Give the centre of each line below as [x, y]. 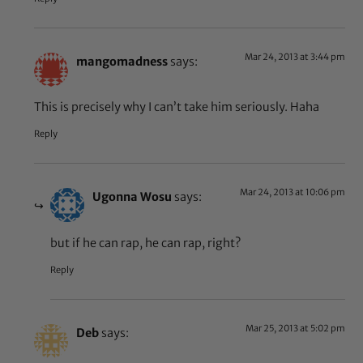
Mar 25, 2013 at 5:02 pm [295, 329]
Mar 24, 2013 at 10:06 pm [292, 192]
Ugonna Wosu [132, 197]
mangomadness [122, 61]
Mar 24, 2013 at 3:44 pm [295, 56]
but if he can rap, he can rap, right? [146, 243]
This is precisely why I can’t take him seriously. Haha [177, 107]
